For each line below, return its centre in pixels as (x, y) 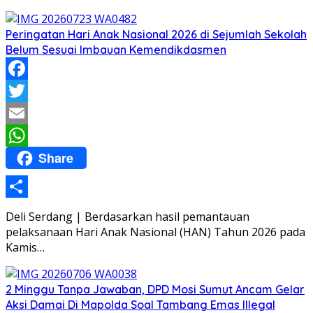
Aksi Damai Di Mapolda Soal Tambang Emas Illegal (140, 304)
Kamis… (25, 247)
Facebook (31, 91)
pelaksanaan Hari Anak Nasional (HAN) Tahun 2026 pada (155, 232)
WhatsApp (33, 158)
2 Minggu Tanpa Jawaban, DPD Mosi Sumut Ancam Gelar (155, 289)
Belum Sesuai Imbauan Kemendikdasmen (116, 50)
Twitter (25, 113)
